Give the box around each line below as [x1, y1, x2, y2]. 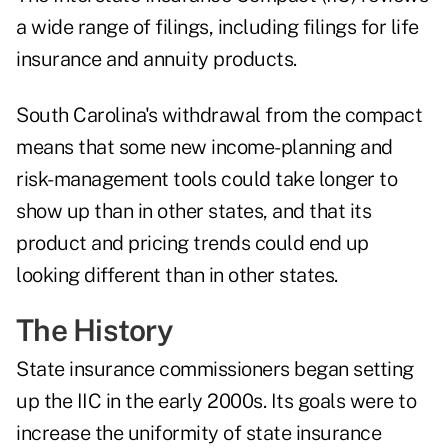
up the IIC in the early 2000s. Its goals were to [16, 389, 416, 414]
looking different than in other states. [16, 263, 338, 288]
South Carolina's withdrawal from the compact [16, 103, 422, 128]
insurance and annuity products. [16, 47, 297, 72]
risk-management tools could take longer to [16, 167, 397, 192]
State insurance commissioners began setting [16, 357, 414, 382]
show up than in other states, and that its [16, 199, 371, 224]
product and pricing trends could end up [16, 231, 369, 256]
